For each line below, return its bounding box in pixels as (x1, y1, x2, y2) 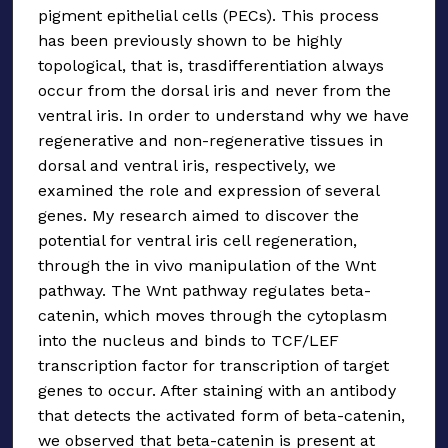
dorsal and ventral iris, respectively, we (38, 155, 336, 175)
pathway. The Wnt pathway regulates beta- (38, 280, 371, 300)
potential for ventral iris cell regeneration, (38, 230, 357, 250)
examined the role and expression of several (38, 180, 379, 200)
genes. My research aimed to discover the (38, 205, 359, 225)
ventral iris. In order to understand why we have (38, 105, 409, 125)
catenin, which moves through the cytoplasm (38, 305, 387, 325)
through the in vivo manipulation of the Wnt (38, 255, 376, 275)
